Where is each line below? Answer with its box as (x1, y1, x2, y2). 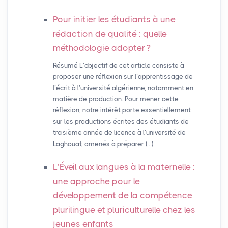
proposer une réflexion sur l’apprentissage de (52, 73, 193, 81)
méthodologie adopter (52, 43, 145, 53)
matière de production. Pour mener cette (52, 95, 179, 103)
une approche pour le (52, 176, 140, 187)
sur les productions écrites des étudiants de (52, 118, 189, 126)
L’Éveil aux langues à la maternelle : (52, 162, 195, 173)
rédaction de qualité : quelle (52, 28, 167, 39)
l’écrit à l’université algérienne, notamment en (52, 84, 193, 92)
